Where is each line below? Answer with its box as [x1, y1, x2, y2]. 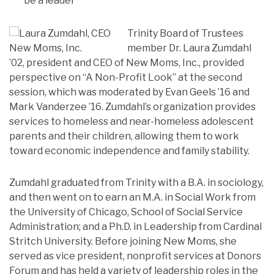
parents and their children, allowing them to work [9, 130, 239, 142]
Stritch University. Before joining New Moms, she [9, 235, 237, 247]
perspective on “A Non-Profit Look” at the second [9, 72, 242, 83]
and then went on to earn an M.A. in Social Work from [9, 191, 256, 203]
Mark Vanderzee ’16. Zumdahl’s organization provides [9, 101, 256, 113]
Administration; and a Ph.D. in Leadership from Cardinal [9, 221, 262, 232]
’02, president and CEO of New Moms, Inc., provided [9, 57, 244, 68]
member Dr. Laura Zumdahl [127, 42, 251, 54]
